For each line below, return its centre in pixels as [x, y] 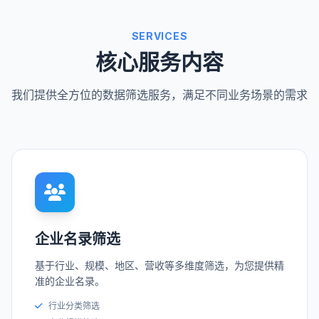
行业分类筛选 [74, 306]
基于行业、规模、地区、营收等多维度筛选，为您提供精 [159, 266]
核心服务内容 [159, 62]
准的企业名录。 [70, 281]
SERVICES [159, 36]
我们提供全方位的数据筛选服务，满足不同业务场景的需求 [159, 95]
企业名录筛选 [78, 240]
